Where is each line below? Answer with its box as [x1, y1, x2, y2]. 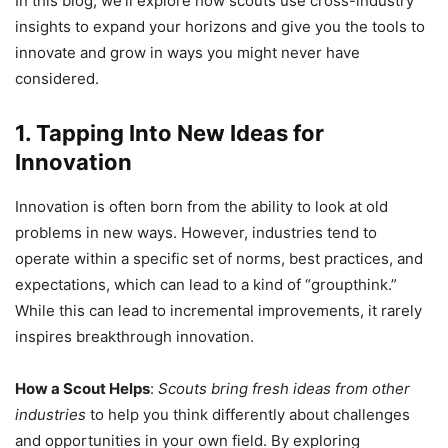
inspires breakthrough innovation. [15, 327, 254, 347]
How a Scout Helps [15, 379, 150, 399]
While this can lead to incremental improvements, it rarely [15, 301, 422, 321]
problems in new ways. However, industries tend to [15, 223, 377, 243]
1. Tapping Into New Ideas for [15, 120, 324, 147]
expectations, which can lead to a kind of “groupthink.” [15, 275, 397, 295]
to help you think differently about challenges [86, 405, 410, 425]
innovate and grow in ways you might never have [15, 43, 360, 63]
